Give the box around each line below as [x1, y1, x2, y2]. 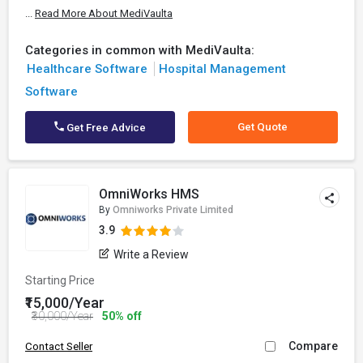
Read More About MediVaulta [35, 7, 173, 19]
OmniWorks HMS [99, 186, 200, 202]
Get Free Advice [64, 122, 147, 134]
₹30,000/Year [32, 310, 93, 322]
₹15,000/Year [25, 294, 105, 311]
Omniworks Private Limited [113, 204, 234, 216]
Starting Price [25, 274, 95, 287]
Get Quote [237, 121, 288, 133]
